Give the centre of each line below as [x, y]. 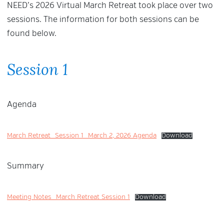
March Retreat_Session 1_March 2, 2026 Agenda [82, 136]
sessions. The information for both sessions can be [103, 20]
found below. [32, 34]
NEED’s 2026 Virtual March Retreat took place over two [110, 6]
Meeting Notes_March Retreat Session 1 [68, 197]
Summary [25, 167]
